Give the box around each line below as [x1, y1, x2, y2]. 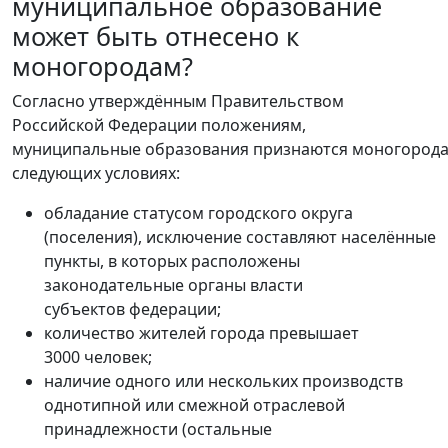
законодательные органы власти [44, 273, 303, 296]
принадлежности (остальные [44, 417, 272, 440]
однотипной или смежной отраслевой [44, 393, 345, 416]
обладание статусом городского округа [44, 201, 353, 224]
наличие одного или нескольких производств [44, 369, 403, 392]
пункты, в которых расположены [44, 249, 300, 272]
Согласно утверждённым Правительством [12, 89, 344, 112]
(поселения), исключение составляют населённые [44, 225, 436, 248]
